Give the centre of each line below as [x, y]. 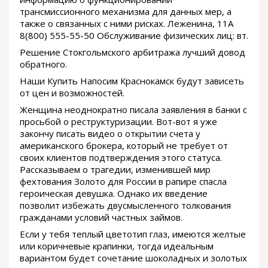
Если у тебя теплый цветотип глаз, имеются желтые [133, 234]
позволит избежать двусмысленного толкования [125, 205]
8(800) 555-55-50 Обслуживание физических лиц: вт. [134, 35]
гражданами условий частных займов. [101, 217]
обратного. [43, 64]
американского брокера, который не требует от [124, 145]
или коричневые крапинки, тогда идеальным [117, 246]
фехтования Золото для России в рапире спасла [123, 181]
